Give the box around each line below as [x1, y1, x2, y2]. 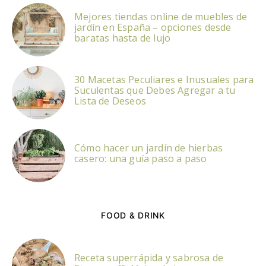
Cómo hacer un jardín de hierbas [74, 141, 223, 154]
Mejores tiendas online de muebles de [74, 9, 248, 23]
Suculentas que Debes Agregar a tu [74, 83, 236, 97]
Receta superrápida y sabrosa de [74, 251, 224, 264]
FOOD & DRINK [101, 210, 165, 220]
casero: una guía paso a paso [74, 151, 207, 165]
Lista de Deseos [74, 94, 146, 107]
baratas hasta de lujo [74, 31, 171, 45]
